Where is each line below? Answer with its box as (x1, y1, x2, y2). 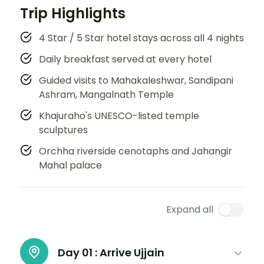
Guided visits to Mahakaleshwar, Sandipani (39, 73, 233, 87)
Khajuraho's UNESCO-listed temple (39, 108, 199, 123)
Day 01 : (58, 245, 97, 260)
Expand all (166, 202, 213, 216)
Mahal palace (39, 158, 102, 172)
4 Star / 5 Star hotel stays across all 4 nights (39, 31, 244, 45)
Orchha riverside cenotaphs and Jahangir (39, 144, 232, 158)
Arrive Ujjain (100, 245, 164, 260)
